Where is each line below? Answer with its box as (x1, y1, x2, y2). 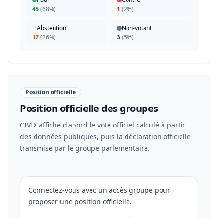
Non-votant (122, 24, 152, 32)
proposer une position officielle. (28, 197, 132, 206)
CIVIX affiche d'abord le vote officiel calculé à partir (20, 120, 185, 129)
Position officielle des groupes (20, 102, 158, 115)
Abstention (37, 24, 66, 32)
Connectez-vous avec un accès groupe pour (28, 185, 170, 195)
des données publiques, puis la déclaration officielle (20, 132, 191, 141)
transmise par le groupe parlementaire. (20, 144, 150, 153)
